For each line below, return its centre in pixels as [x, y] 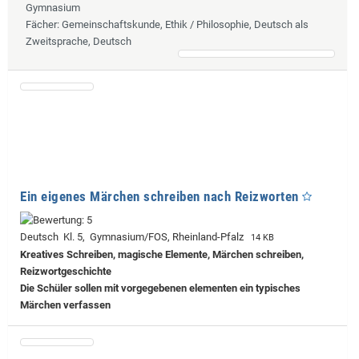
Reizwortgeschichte [66, 271]
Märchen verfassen [65, 305]
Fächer [41, 24]
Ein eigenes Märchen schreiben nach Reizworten [159, 196]
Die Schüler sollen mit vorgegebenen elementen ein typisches [160, 288]
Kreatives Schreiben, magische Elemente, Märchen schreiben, [162, 254]
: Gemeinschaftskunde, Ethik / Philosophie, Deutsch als [183, 24]
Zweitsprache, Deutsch [79, 41]
